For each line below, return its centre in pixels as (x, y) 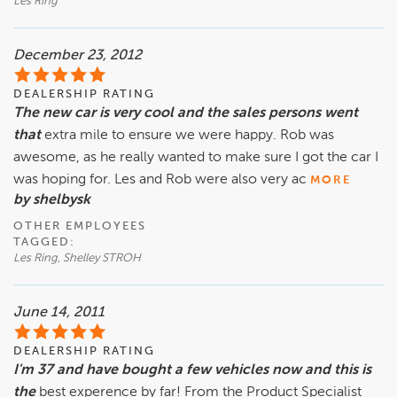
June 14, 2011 (59, 312)
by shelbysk (52, 200)
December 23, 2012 (78, 55)
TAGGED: (44, 242)
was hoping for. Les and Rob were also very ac (160, 179)
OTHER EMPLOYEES (80, 226)
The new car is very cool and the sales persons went (186, 113)
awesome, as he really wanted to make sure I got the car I (196, 157)
